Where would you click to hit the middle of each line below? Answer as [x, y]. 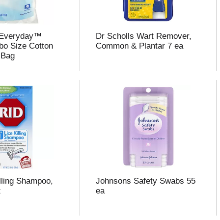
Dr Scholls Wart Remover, [143, 36]
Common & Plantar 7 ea [139, 46]
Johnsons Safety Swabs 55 [145, 181]
